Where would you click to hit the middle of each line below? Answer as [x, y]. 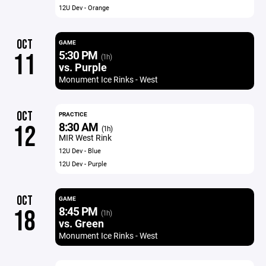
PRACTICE [73, 114]
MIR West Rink [85, 137]
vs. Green [81, 223]
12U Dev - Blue [80, 151]
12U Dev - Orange [84, 7]
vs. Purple [83, 67]
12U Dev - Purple [83, 164]
